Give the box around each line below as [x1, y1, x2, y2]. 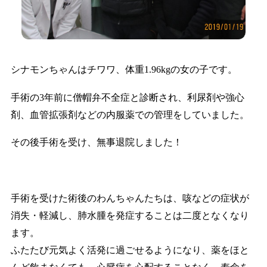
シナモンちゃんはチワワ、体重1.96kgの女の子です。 [10, 64, 237, 74]
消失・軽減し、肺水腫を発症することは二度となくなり [10, 210, 249, 221]
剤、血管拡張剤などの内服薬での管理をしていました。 [10, 109, 249, 120]
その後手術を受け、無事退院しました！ [10, 137, 182, 148]
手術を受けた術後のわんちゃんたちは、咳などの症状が [10, 193, 249, 204]
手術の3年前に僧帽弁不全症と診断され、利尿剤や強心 [10, 92, 244, 103]
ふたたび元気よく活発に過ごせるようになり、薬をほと [10, 245, 249, 256]
